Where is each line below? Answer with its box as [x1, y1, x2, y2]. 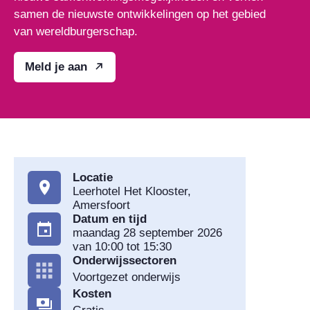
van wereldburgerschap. [14, 24, 138, 38]
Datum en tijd [73, 212, 147, 226]
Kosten [73, 286, 111, 300]
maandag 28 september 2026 [73, 226, 222, 239]
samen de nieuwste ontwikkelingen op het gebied [14, 7, 266, 21]
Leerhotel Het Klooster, [73, 184, 191, 198]
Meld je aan [25, 60, 87, 73]
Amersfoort [73, 198, 130, 212]
